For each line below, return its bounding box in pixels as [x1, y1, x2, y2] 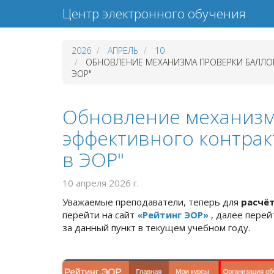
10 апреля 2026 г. [62, 176, 139, 189]
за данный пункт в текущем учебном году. [62, 221, 250, 234]
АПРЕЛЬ [108, 45, 138, 56]
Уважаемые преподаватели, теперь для [62, 196, 241, 208]
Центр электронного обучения [62, 5, 246, 22]
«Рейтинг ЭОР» [137, 209, 211, 221]
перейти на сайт [62, 209, 137, 221]
